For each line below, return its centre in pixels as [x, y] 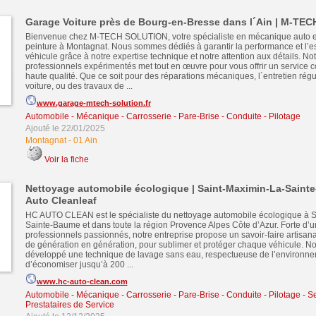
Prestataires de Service [69, 305]
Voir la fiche [66, 159]
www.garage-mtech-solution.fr [93, 103]
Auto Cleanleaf [61, 200]
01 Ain [85, 140]
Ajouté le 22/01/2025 [65, 128]
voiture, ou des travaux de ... [79, 86]
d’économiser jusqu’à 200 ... [79, 265]
